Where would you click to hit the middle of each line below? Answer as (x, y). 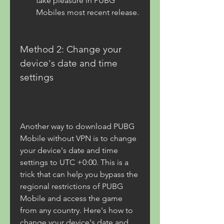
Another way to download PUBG (77, 126)
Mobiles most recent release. (87, 12)
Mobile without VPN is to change (78, 138)
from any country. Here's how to (76, 210)
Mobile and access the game (71, 198)
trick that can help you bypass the (79, 174)
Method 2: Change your (71, 49)
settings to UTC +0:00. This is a (74, 162)
